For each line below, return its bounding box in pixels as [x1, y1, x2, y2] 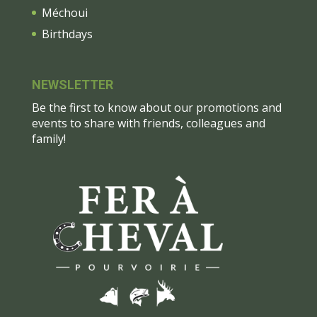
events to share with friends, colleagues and [31, 115, 265, 132]
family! [31, 131, 66, 147]
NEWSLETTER [31, 77, 113, 93]
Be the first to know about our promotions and [31, 100, 282, 116]
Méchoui [41, 5, 88, 21]
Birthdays [41, 26, 93, 42]
